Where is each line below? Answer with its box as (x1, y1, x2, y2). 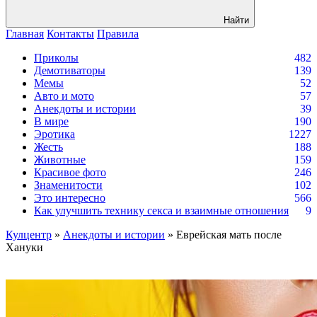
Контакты (47, 28, 94, 40)
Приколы (34, 52, 79, 64)
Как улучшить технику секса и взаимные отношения (34, 204, 289, 217)
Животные (34, 154, 86, 166)
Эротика (34, 128, 75, 140)
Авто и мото (34, 90, 94, 102)
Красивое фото (34, 166, 106, 178)
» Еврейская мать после (165, 229, 282, 241)
